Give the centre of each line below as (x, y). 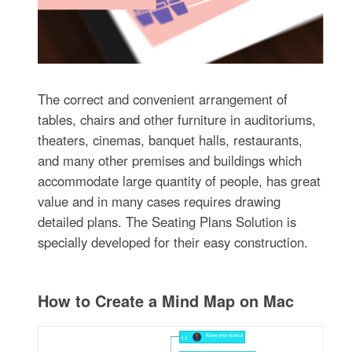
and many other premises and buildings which (170, 161)
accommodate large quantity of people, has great (180, 181)
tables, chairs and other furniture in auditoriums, (177, 120)
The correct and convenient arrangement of (163, 99)
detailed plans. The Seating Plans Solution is (167, 222)
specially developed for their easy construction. (173, 242)
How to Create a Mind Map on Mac (166, 301)
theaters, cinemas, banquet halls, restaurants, (170, 140)
